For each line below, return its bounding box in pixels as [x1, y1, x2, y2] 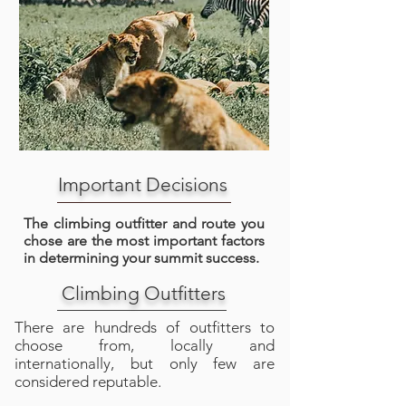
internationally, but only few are [14, 354, 275, 372]
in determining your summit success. [24, 249, 259, 266]
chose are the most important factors [24, 232, 265, 249]
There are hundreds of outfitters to [14, 318, 275, 336]
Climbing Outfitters [62, 282, 226, 304]
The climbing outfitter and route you [24, 215, 265, 232]
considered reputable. [14, 372, 161, 391]
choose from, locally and [14, 336, 275, 354]
